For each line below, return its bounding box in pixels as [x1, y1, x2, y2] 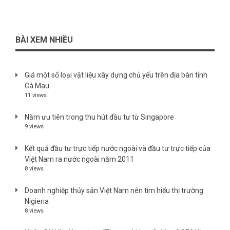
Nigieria [25, 197, 49, 206]
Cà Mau [25, 82, 49, 90]
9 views [25, 123, 44, 130]
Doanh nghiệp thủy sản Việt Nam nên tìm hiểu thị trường [25, 186, 203, 195]
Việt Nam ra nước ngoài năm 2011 [25, 155, 134, 164]
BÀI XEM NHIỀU [15, 35, 73, 45]
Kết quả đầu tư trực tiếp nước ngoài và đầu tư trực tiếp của [25, 144, 210, 153]
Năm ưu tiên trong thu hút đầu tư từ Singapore [25, 113, 174, 122]
